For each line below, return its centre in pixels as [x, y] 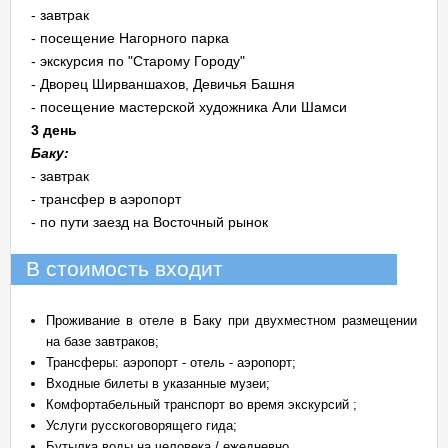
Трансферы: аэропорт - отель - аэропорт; [171, 362]
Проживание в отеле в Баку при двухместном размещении [231, 320]
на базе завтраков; [102, 341]
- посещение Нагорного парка [130, 38]
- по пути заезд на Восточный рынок [149, 222]
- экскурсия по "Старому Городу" [138, 61]
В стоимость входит [124, 269]
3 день [54, 130]
